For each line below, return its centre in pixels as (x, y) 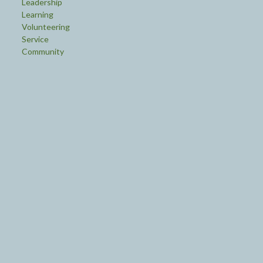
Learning (37, 15)
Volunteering (45, 27)
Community (43, 52)
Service (35, 39)
